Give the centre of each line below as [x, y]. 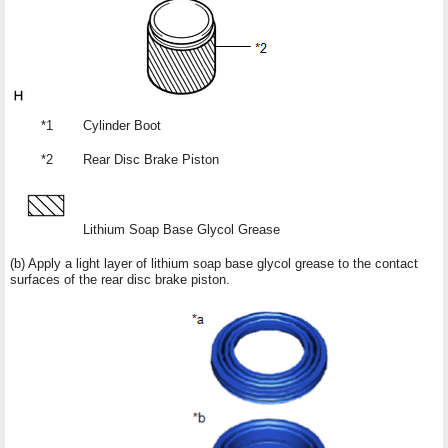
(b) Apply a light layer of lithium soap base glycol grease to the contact [214, 263]
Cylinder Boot [122, 125]
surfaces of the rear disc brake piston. [120, 279]
